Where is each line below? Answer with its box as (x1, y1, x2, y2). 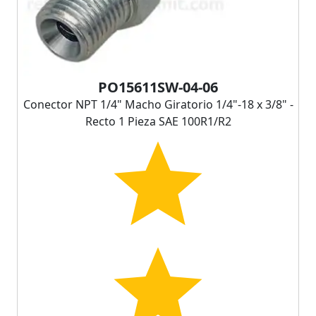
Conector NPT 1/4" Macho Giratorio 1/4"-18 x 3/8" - (23, 96, 293, 112)
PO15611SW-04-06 (98, 77, 218, 97)
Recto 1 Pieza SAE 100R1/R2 (85, 113, 231, 129)
